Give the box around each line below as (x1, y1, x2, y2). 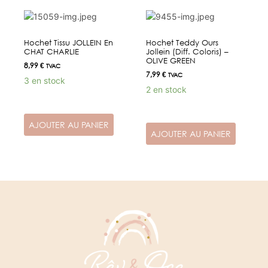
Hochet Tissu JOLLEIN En (24, 38, 113, 48)
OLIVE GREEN (146, 56, 196, 66)
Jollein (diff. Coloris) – (146, 47, 229, 57)
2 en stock (146, 84, 187, 95)
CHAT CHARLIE (24, 47, 79, 57)
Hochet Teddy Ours (146, 38, 218, 48)
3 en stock (24, 75, 65, 86)
